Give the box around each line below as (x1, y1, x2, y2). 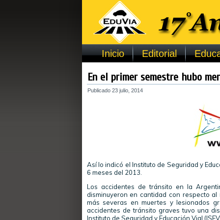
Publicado (87, 87, 110, 93)
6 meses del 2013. (86, 168, 142, 176)
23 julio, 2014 (111, 87, 143, 93)
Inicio (102, 48, 124, 59)
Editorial (142, 48, 177, 59)
